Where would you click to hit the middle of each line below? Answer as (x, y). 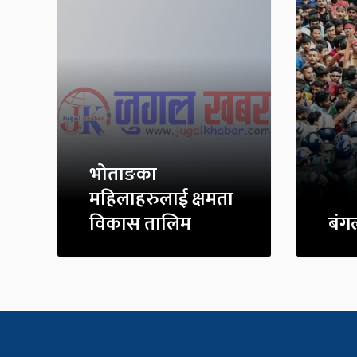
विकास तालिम (140, 224)
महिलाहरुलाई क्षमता (161, 200)
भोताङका (123, 175)
